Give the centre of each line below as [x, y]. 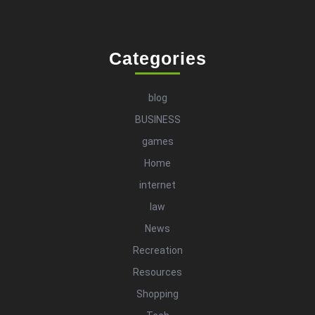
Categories [157, 59]
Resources [157, 272]
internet [157, 185]
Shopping [157, 294]
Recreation [157, 251]
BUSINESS [157, 120]
